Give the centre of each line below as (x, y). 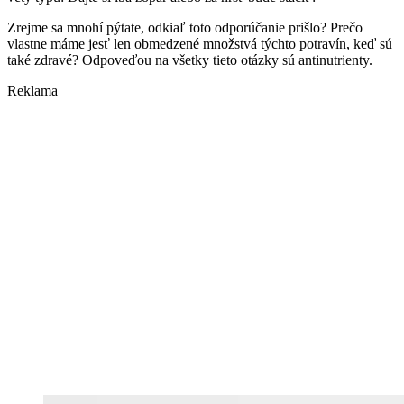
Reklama (32, 91)
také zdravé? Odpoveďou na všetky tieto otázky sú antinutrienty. (190, 60)
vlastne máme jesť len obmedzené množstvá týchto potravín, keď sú (200, 44)
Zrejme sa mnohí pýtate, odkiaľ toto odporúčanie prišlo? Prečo (185, 28)
